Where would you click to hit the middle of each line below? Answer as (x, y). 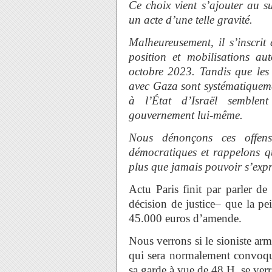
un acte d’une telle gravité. (191, 20)
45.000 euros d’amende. (185, 218)
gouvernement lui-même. (186, 115)
